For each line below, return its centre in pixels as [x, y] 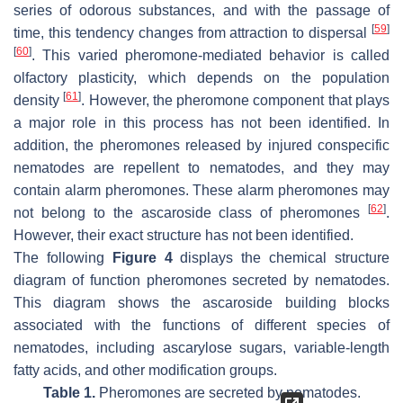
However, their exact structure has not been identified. [184, 236]
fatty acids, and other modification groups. [145, 371]
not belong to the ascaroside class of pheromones [191, 213]
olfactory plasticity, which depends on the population [201, 78]
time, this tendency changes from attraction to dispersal [193, 33]
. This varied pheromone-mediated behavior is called [210, 56]
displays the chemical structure [281, 258]
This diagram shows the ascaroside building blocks [201, 303]
